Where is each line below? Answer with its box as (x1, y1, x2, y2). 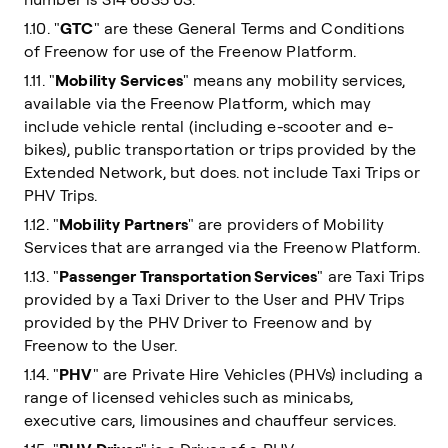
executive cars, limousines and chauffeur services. (24, 410, 401, 430)
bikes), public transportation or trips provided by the (24, 139, 417, 159)
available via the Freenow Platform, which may (24, 93, 372, 113)
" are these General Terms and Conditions (93, 18, 405, 38)
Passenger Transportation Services (59, 266, 318, 286)
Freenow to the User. (24, 335, 178, 355)
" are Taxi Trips (317, 266, 424, 286)
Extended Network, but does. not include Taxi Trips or (24, 162, 421, 182)
